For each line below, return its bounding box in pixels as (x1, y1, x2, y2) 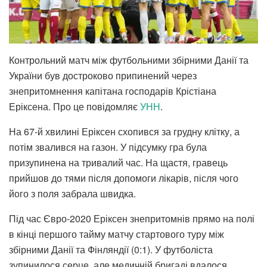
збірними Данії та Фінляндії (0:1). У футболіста (9, 242, 213, 256)
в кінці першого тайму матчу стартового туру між (9, 226, 224, 241)
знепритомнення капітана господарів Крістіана (9, 83, 216, 98)
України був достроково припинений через (9, 68, 197, 82)
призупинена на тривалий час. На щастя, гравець (9, 155, 228, 169)
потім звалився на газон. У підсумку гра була (9, 139, 207, 154)
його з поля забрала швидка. (9, 186, 136, 200)
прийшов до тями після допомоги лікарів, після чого (9, 170, 238, 185)
